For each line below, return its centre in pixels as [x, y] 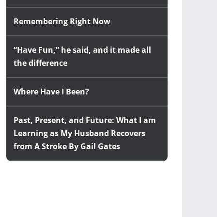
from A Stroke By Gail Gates [67, 146]
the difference [40, 63]
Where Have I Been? [51, 92]
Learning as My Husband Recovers [79, 133]
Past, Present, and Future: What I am [85, 120]
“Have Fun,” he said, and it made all [82, 50]
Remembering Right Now [62, 21]
